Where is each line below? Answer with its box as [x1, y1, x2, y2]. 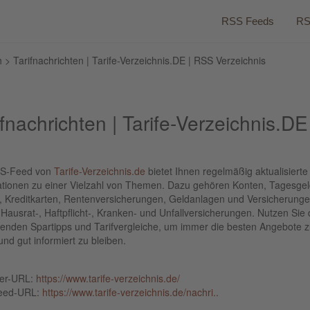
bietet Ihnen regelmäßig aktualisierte [145, 164, 308, 178]
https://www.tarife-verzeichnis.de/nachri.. [42, 285, 219, 299]
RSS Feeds [221, 15, 274, 27]
